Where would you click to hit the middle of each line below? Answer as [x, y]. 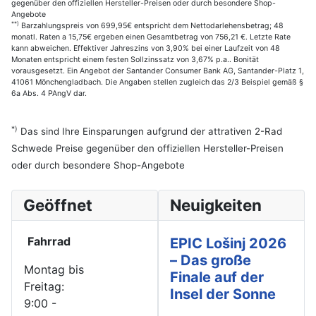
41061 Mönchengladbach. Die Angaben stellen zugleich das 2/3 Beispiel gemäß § [157, 82]
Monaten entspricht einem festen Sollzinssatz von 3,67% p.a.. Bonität [135, 59]
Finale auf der [217, 277]
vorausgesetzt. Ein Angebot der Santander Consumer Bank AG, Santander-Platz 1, [158, 71]
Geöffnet [58, 205]
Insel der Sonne [223, 294]
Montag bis [54, 269]
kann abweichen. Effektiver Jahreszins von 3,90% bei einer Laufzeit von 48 [146, 48]
